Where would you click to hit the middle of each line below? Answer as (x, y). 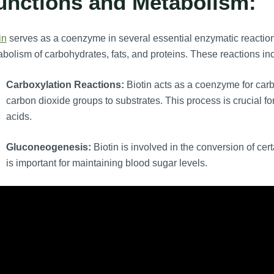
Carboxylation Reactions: (65, 85)
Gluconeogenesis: (48, 147)
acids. (19, 117)
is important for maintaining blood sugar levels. (106, 163)
